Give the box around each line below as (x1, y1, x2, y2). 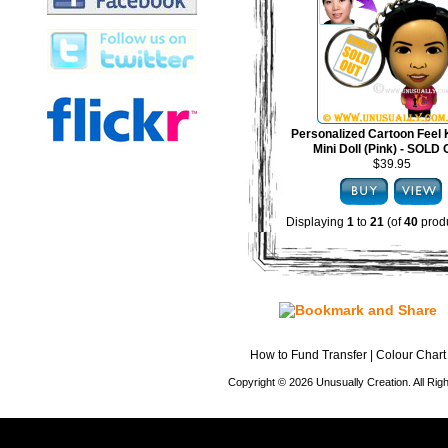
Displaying (286, 215, 347, 229)
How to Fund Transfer (250, 348, 367, 362)
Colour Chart (376, 348, 446, 362)
